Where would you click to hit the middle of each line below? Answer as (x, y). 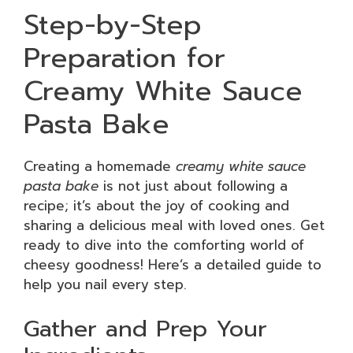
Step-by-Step (113, 25)
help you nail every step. (105, 284)
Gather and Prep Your (145, 328)
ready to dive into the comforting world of (164, 245)
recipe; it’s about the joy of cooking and (156, 206)
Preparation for (124, 58)
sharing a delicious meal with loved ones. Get (174, 225)
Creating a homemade (100, 166)
